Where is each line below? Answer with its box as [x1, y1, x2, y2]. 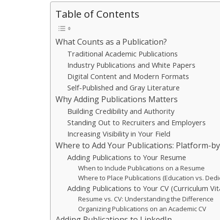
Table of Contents [55, 7, 139, 21]
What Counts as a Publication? [55, 36, 167, 47]
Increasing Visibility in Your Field [67, 129, 171, 138]
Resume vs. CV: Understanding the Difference [78, 194, 214, 203]
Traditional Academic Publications [67, 49, 178, 58]
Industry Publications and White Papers [67, 60, 196, 70]
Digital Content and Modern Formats [67, 71, 190, 81]
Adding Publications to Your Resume [67, 152, 187, 162]
